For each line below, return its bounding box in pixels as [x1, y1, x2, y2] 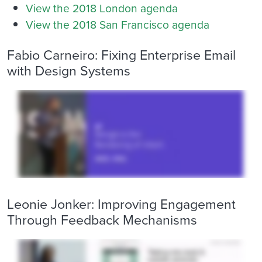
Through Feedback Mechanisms [7, 210, 197, 230]
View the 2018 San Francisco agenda [26, 16, 209, 33]
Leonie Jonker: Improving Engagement [7, 194, 236, 214]
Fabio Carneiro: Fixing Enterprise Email [7, 45, 236, 65]
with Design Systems [7, 61, 130, 81]
